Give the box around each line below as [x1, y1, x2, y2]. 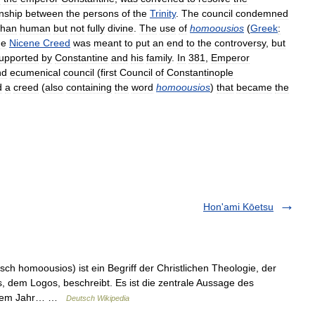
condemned [236, 8, 288, 19]
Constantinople [167, 67, 233, 78]
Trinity [150, 8, 176, 19]
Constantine [55, 52, 108, 63]
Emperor [211, 52, 250, 63]
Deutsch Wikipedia [66, 294, 129, 302]
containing [66, 82, 112, 93]
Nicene [9, 37, 40, 49]
